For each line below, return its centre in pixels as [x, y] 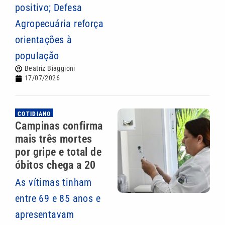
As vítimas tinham [53, 182]
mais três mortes [54, 139]
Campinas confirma [59, 126]
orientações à [44, 40]
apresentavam [45, 214]
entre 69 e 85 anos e [58, 198]
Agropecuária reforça [59, 24]
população [37, 56]
